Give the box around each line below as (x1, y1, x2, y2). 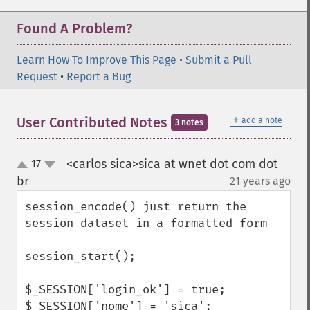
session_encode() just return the (25, 199, 246, 214)
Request (17, 70, 57, 83)
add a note (241, 116, 282, 125)
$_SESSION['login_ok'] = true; (25, 282, 226, 297)
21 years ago (230, 174, 291, 188)
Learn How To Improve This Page (17, 53, 176, 66)
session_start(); (25, 249, 136, 264)
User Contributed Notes (17, 114, 171, 131)
